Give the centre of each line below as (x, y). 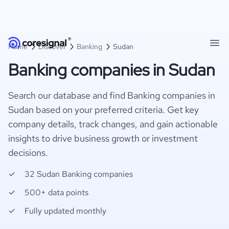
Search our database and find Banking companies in (112, 95)
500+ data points (56, 192)
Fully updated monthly (65, 211)
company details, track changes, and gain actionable (113, 124)
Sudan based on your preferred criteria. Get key (104, 110)
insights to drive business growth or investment (103, 138)
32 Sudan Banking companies (79, 174)
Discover (52, 47)
